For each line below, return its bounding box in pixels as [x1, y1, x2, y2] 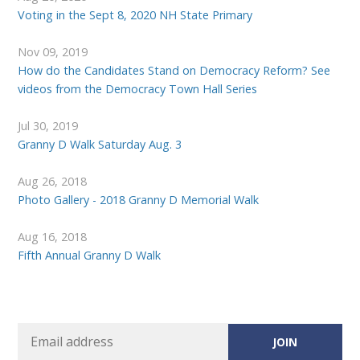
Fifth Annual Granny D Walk [18, 247, 162, 264]
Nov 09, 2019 [18, 44, 88, 60]
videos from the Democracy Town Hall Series [18, 81, 258, 97]
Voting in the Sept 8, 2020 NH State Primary [18, 7, 253, 23]
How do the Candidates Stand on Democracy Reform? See [18, 63, 331, 79]
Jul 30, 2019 [18, 118, 79, 134]
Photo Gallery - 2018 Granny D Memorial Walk [18, 192, 260, 208]
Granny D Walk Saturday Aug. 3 [18, 137, 182, 153]
